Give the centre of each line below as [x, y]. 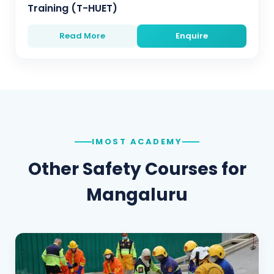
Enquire [192, 36]
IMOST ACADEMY [137, 142]
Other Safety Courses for [137, 169]
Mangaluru [137, 195]
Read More [82, 36]
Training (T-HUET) [72, 8]
